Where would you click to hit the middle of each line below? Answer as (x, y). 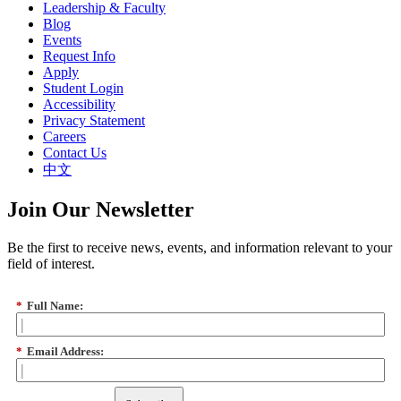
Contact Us (75, 153)
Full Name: (55, 306)
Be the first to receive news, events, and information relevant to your (200, 248)
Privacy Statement (94, 121)
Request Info (79, 56)
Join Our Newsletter (101, 210)
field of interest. (51, 264)
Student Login (83, 89)
